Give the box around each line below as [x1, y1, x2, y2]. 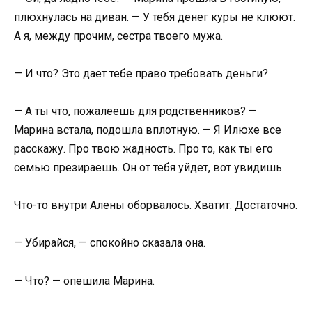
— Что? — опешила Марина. [14, 274, 155, 288]
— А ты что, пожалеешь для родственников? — [14, 104, 257, 118]
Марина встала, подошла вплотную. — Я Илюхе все [14, 123, 281, 136]
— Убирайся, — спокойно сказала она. [14, 236, 205, 250]
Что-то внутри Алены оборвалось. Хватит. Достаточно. [14, 198, 297, 212]
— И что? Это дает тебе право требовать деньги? [14, 66, 268, 80]
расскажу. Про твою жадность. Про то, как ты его [14, 142, 273, 155]
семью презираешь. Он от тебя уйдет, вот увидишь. [14, 161, 284, 174]
